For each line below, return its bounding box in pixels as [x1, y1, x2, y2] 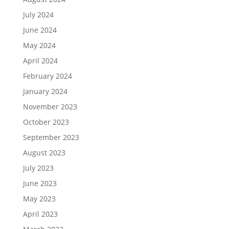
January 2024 [22, 86, 67, 96]
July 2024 [22, 10, 54, 19]
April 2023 [22, 209, 58, 219]
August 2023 [22, 148, 65, 157]
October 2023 [22, 117, 69, 127]
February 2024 [22, 71, 72, 81]
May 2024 [22, 40, 56, 50]
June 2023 [22, 178, 57, 188]
